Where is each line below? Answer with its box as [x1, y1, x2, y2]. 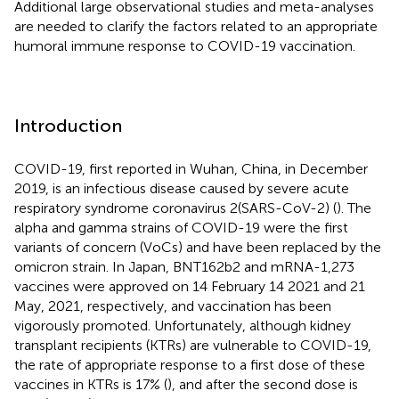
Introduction [14, 114, 122, 136]
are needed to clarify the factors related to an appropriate [14, 17, 378, 35]
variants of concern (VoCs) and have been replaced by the [14, 238, 381, 256]
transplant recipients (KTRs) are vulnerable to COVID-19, [14, 336, 371, 354]
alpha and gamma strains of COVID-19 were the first [14, 218, 348, 236]
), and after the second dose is [167, 375, 358, 393]
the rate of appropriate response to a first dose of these [14, 355, 365, 373]
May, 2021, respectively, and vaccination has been [14, 297, 331, 314]
